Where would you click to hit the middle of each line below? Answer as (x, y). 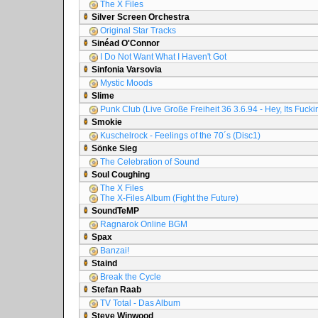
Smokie (106, 122)
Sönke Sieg (113, 148)
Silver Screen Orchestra (139, 17)
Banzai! (114, 251)
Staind (103, 263)
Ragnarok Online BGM (143, 224)
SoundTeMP (114, 211)
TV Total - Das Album (139, 303)
